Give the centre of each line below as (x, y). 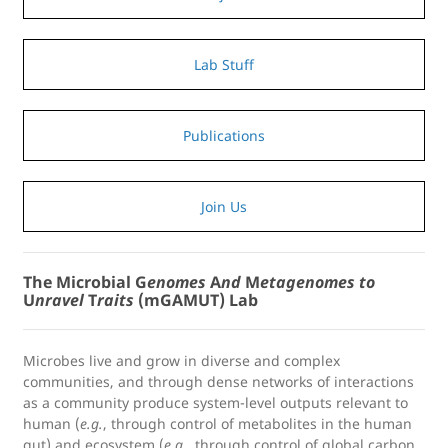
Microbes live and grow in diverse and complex (181, 360)
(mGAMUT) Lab (196, 299)
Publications (224, 135)
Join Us (224, 206)
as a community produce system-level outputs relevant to (215, 402)
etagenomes (307, 281)
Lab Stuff (224, 64)
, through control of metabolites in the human (257, 423)
